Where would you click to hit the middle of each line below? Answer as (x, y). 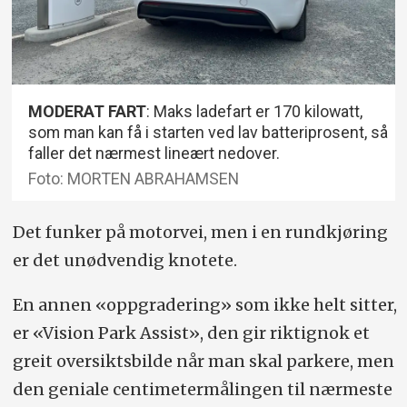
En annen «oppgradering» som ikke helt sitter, (204, 305)
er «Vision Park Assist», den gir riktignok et (191, 333)
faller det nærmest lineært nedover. (154, 153)
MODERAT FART (88, 111)
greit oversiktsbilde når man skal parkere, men (203, 362)
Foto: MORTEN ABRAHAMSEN (134, 179)
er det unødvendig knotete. (126, 261)
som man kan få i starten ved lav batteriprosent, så (208, 132)
